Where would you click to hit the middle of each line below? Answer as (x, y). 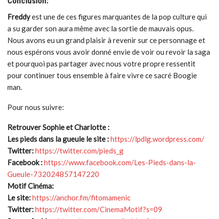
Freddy (19, 17)
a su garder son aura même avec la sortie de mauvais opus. (100, 29)
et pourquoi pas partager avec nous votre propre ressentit (101, 64)
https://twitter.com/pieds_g (79, 151)
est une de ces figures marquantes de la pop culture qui (119, 17)
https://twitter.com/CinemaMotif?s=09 (99, 209)
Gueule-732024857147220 (53, 174)
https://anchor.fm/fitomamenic (81, 198)
